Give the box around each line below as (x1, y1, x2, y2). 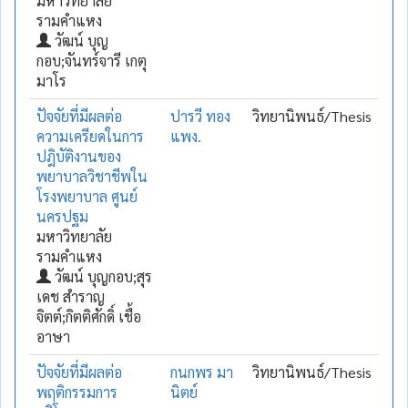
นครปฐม (36, 206, 88, 226)
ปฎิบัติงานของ (36, 146, 121, 166)
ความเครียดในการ (36, 126, 144, 146)
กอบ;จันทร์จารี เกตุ (36, 50, 147, 70)
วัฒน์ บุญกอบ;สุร (51, 266, 152, 286)
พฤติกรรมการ (36, 382, 117, 402)
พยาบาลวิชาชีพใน (36, 166, 148, 186)
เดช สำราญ (36, 286, 105, 306)
